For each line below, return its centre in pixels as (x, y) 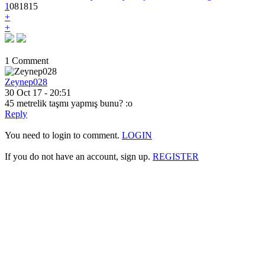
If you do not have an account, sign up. (79, 156)
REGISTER (176, 156)
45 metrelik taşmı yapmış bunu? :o (69, 103)
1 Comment (27, 61)
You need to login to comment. (63, 135)
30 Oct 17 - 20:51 (38, 93)
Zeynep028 (26, 82)
